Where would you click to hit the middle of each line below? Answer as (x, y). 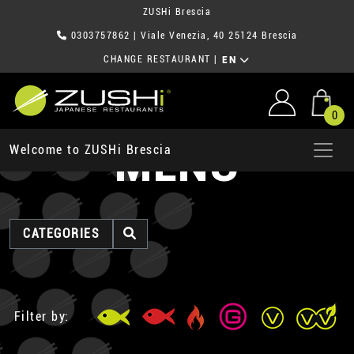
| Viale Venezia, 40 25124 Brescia (214, 36)
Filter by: (41, 316)
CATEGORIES (61, 233)
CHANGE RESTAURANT (157, 60)
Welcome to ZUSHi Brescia (90, 150)
